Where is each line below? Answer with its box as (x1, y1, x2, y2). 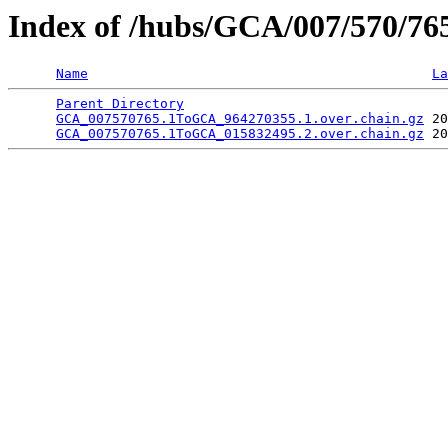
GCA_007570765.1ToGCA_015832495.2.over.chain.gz (56, 126, 424, 142)
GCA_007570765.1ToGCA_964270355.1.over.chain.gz (56, 111, 424, 127)
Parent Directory (56, 96, 184, 112)
